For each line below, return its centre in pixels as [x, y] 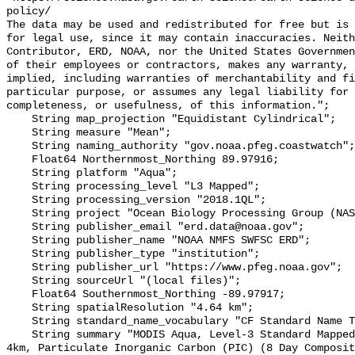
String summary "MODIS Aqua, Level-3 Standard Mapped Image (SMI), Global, [19, 335]
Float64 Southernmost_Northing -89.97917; [19, 295]
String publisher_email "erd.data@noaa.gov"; [19, 227]
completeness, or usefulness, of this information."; [168, 106]
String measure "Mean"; [19, 133]
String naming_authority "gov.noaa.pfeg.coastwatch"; [19, 147]
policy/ [29, 12]
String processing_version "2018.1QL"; [19, 200]
